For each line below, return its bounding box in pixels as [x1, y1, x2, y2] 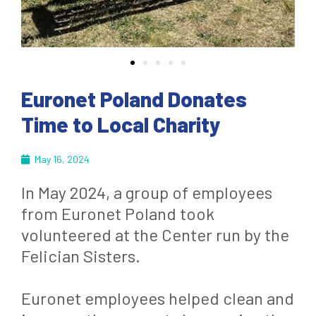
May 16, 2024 [35, 153, 90, 165]
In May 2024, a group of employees [21, 182, 272, 202]
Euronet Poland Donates [21, 86, 247, 111]
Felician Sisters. [21, 245, 140, 266]
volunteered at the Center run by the [21, 224, 289, 245]
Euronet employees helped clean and [21, 288, 294, 308]
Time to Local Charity [21, 111, 221, 137]
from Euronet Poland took [21, 203, 214, 224]
